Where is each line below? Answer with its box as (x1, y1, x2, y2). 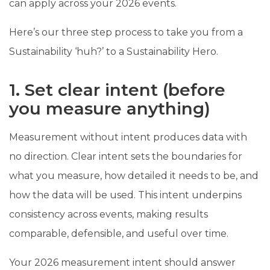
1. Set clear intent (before (9, 79, 225, 100)
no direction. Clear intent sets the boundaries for (9, 150, 242, 162)
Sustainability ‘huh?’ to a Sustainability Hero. (9, 45, 218, 57)
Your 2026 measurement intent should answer (9, 256, 236, 268)
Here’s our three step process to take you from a (9, 26, 243, 38)
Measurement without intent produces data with (9, 131, 247, 143)
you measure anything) (9, 98, 210, 119)
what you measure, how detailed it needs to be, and (9, 169, 259, 181)
